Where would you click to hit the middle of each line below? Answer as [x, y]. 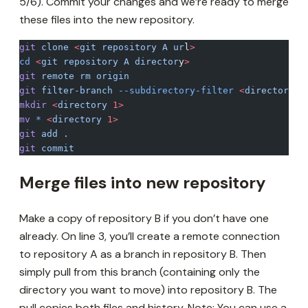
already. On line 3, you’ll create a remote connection [150, 236]
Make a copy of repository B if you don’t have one [144, 219]
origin [110, 76]
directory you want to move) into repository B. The [148, 290]
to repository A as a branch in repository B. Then [143, 254]
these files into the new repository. [107, 20]
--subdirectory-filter [173, 91]
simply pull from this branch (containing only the [140, 272]
